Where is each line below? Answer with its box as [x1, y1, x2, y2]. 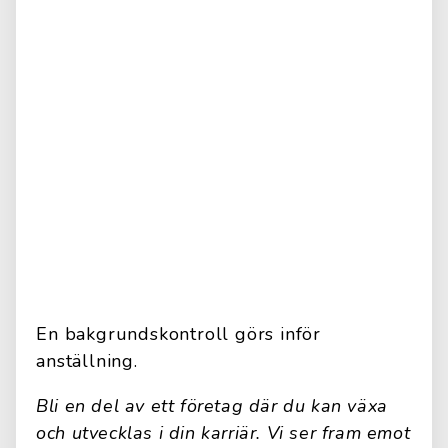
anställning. [36, 349, 138, 373]
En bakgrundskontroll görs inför [36, 322, 322, 346]
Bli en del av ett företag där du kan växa [36, 394, 388, 418]
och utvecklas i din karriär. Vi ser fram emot [36, 421, 411, 445]
